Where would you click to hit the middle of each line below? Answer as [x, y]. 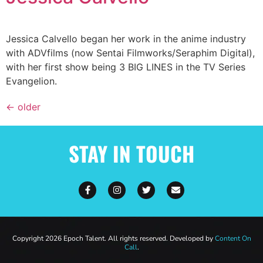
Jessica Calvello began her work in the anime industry [126, 38]
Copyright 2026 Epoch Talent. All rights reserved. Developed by [113, 238]
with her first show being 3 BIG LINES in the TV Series [126, 67]
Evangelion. [31, 81]
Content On [233, 238]
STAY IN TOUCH [131, 153]
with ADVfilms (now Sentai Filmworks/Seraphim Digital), [130, 53]
